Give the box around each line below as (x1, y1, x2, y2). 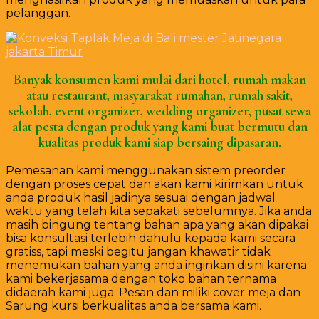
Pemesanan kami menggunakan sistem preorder (6, 163, 286, 177)
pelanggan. (6, 6, 70, 21)
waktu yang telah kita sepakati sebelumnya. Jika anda (6, 204, 312, 218)
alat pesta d (11, 118, 73, 135)
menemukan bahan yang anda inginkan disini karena (6, 258, 307, 272)
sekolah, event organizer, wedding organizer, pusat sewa (8, 103, 311, 119)
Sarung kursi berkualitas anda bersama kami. (6, 298, 261, 313)
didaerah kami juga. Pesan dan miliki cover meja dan (6, 285, 300, 299)
